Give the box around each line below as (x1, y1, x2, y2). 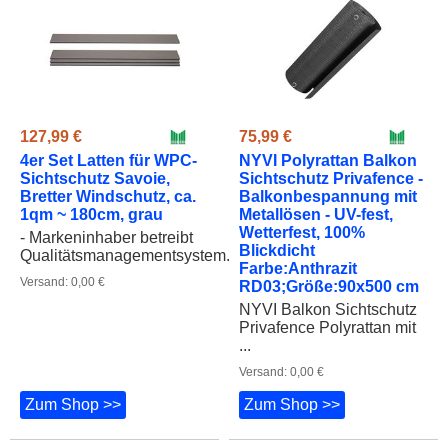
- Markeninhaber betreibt (20, 229, 193, 247)
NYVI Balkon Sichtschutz (239, 301, 417, 319)
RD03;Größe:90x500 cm (239, 278, 419, 296)
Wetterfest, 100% (239, 224, 365, 242)
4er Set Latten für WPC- (20, 152, 197, 170)
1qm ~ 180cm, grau (20, 206, 163, 224)
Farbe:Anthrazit (239, 260, 357, 278)
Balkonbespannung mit (239, 188, 417, 206)
